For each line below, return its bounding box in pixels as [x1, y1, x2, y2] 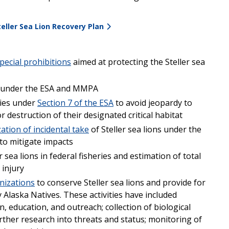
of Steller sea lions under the [89, 123, 201, 135]
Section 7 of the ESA [37, 97, 113, 108]
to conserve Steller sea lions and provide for [35, 176, 205, 188]
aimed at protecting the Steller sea [71, 56, 205, 67]
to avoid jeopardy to [113, 97, 192, 108]
